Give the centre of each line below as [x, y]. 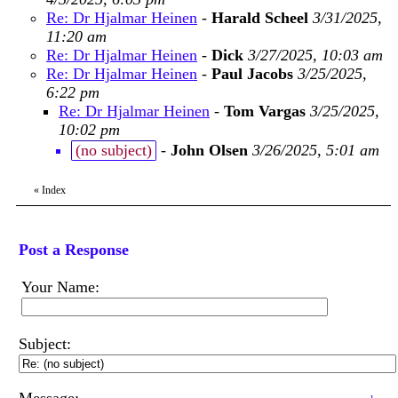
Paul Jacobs [255, 74]
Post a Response [74, 250]
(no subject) [114, 150]
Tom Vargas [265, 111]
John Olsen [209, 150]
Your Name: [60, 287]
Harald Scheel [260, 18]
